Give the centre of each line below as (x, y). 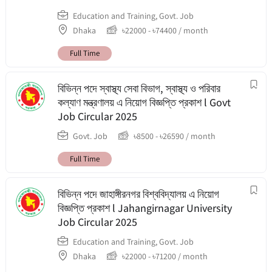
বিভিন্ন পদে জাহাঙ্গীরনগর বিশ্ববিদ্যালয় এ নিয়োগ (138, 194)
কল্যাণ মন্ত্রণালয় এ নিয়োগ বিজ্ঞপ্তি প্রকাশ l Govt (144, 102)
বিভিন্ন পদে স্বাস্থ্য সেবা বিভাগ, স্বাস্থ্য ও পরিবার (139, 88)
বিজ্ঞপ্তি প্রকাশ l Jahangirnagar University (145, 208)
